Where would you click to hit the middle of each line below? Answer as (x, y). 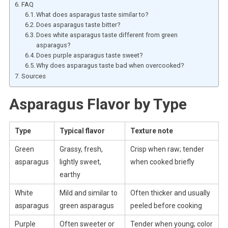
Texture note (151, 131)
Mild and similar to (88, 193)
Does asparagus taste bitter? (78, 24)
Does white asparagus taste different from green (107, 35)
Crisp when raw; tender (167, 149)
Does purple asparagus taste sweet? (90, 55)
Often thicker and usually (170, 193)
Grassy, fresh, (81, 149)
